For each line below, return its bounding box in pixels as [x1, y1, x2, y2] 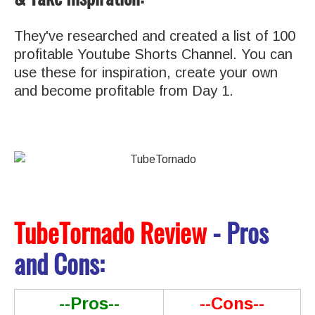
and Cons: [14, 243, 104, 283]
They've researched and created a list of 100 [14, 27, 295, 44]
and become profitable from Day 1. [14, 82, 233, 98]
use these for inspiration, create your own [14, 64, 278, 80]
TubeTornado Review [14, 212, 207, 252]
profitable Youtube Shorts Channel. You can [14, 46, 292, 62]
